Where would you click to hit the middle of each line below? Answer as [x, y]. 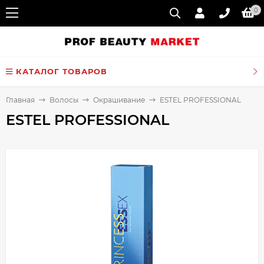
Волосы [64, 100]
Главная [20, 100]
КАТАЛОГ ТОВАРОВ [62, 71]
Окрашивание [119, 100]
